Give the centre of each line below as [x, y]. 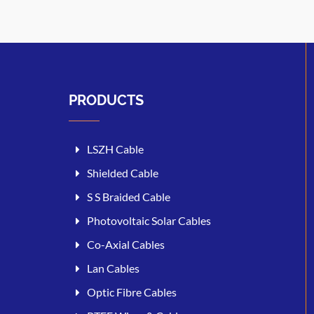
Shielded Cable [123, 172]
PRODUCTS [106, 100]
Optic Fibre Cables [132, 292]
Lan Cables [113, 268]
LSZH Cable [115, 149]
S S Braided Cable [129, 196]
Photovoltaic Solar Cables [149, 220]
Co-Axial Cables [126, 244]
